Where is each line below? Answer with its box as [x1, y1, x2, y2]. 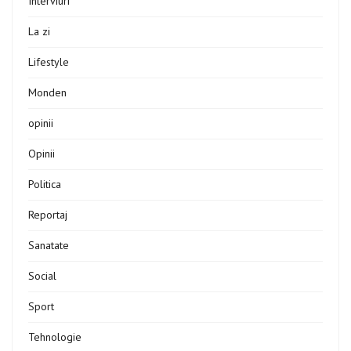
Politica [28, 176, 61, 191]
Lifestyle [28, 54, 69, 69]
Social [28, 268, 56, 283]
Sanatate [28, 237, 69, 252]
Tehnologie [28, 329, 81, 344]
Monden [28, 85, 67, 100]
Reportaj [28, 207, 67, 222]
